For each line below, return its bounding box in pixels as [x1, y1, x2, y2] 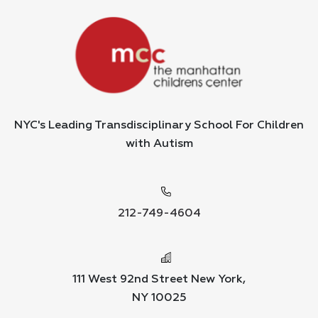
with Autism [125, 138, 193, 150]
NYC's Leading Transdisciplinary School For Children [14, 119, 304, 131]
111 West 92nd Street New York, [72, 274, 246, 286]
